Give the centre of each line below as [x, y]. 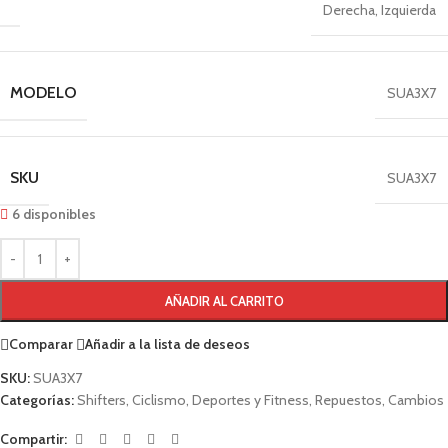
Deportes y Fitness [250, 399]
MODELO [43, 92]
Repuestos [348, 399]
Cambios [416, 399]
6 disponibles [54, 213]
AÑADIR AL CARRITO [224, 300]
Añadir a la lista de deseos [167, 344]
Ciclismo [159, 399]
